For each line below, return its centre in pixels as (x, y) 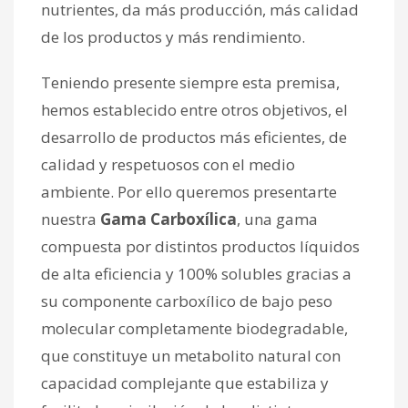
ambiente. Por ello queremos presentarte (189, 191)
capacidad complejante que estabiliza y (185, 382)
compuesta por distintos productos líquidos (200, 246)
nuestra (71, 219)
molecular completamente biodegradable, (194, 328)
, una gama (277, 219)
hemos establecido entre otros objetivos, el (194, 109)
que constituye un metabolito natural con (191, 355)
